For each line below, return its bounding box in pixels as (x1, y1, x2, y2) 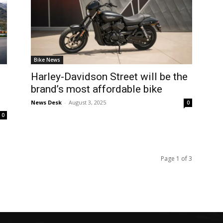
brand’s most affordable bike (31, 83, 162, 95)
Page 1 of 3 (161, 154, 192, 163)
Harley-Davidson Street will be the (31, 71, 188, 83)
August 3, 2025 (69, 99, 106, 106)
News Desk (31, 99, 62, 106)
